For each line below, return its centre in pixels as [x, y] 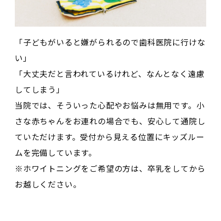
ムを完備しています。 [56, 152]
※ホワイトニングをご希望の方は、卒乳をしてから [110, 168]
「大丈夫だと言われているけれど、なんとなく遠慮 [110, 73]
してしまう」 [40, 89]
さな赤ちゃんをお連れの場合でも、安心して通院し [110, 121]
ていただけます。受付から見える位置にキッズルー [110, 136]
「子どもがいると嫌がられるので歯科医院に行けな [110, 42]
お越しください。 [48, 184]
